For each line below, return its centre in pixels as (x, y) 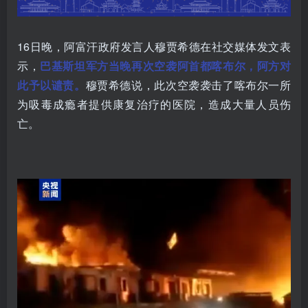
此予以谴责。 (52, 85)
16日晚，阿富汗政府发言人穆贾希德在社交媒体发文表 (154, 46)
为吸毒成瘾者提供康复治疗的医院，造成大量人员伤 (154, 104)
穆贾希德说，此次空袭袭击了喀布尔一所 (188, 85)
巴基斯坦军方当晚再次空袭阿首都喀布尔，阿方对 (166, 65)
